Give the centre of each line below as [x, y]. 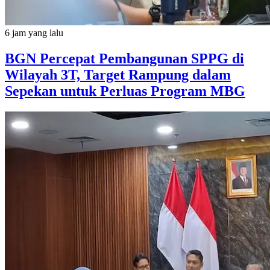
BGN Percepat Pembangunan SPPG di [124, 58]
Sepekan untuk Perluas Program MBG [125, 91]
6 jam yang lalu [34, 33]
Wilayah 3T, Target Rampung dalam [118, 74]
